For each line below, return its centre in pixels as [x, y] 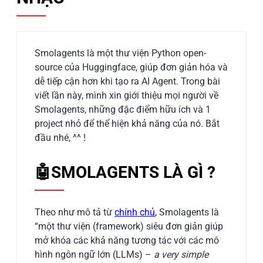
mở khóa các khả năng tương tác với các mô [127, 240]
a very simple [181, 254]
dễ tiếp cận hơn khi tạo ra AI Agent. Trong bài [128, 81]
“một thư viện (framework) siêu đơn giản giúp [129, 226]
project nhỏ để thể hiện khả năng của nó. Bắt [127, 123]
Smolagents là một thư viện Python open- [121, 53]
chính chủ [135, 212]
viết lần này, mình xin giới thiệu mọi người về [127, 95]
